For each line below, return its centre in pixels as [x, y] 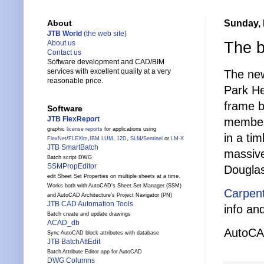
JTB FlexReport [73, 119]
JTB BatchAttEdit [74, 242]
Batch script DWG [70, 158]
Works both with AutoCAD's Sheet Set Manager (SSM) [114, 186]
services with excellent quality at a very [109, 72]
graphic [57, 129]
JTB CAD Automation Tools [90, 204]
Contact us [64, 53]
